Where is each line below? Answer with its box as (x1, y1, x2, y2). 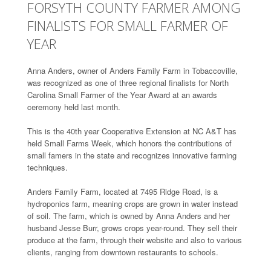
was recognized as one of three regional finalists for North (27, 76, 229, 88)
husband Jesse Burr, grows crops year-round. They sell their (27, 221, 237, 233)
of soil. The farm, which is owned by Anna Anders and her (27, 209, 230, 221)
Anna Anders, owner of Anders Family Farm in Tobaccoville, (27, 64, 238, 76)
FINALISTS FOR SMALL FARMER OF (27, 16, 228, 34)
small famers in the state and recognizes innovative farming (27, 149, 237, 161)
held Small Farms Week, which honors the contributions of (27, 137, 232, 149)
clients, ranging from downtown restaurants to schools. (27, 246, 218, 258)
